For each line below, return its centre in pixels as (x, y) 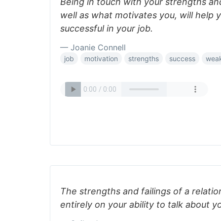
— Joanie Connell (93, 47)
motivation (101, 58)
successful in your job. (107, 28)
